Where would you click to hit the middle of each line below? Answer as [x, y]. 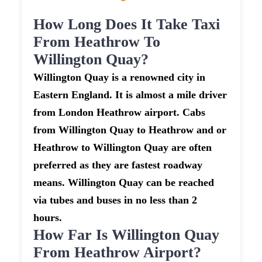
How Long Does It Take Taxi [127, 25]
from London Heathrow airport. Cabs [120, 113]
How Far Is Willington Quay [127, 235]
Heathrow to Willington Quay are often [123, 148]
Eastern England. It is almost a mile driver [130, 95]
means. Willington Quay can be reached [124, 183]
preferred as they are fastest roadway [118, 165]
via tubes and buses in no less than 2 [116, 200]
